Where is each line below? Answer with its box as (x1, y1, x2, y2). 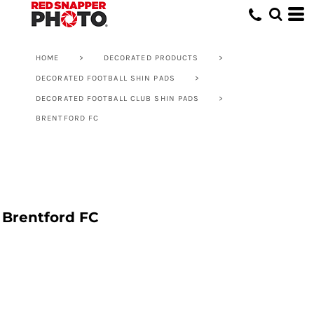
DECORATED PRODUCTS (103, 53, 199, 62)
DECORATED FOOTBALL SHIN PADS (36, 74, 175, 83)
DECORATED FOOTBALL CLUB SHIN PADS (36, 94, 200, 103)
